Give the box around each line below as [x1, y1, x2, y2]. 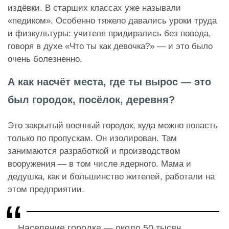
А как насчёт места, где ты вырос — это [8, 76, 211, 87]
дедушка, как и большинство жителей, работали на [8, 171, 215, 181]
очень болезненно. [8, 54, 82, 64]
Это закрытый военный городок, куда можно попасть [8, 120, 218, 130]
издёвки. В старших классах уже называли [8, 3, 181, 13]
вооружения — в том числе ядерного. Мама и [8, 158, 191, 169]
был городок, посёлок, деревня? [8, 94, 175, 105]
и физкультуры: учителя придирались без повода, [8, 28, 211, 38]
